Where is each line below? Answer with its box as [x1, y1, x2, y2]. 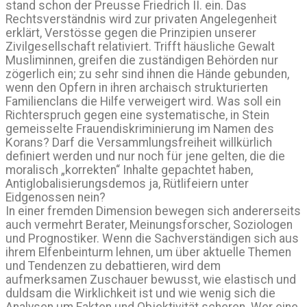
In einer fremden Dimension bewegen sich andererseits [5, 204, 301, 219]
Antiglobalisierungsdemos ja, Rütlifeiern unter [5, 177, 249, 191]
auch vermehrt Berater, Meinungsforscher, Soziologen [5, 218, 293, 232]
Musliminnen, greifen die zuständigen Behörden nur [5, 53, 278, 68]
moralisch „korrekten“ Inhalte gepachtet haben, [5, 163, 253, 177]
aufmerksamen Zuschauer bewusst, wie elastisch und [5, 273, 296, 287]
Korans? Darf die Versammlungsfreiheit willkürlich [5, 136, 272, 150]
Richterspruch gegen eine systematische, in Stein [5, 108, 269, 123]
